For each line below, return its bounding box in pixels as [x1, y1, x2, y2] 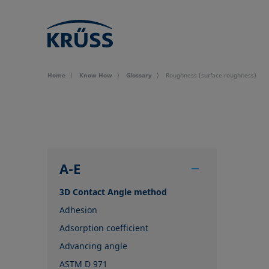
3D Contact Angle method [59, 186, 168, 198]
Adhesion [59, 204, 98, 216]
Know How [79, 71, 113, 79]
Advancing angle [59, 240, 128, 252]
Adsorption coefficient [59, 222, 149, 234]
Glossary [126, 71, 153, 79]
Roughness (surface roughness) [166, 71, 257, 79]
